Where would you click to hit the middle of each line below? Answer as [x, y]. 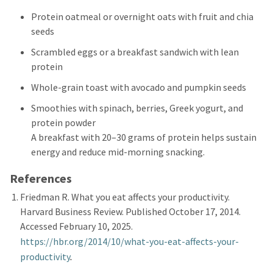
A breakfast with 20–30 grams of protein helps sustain [144, 137]
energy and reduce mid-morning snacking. [118, 152]
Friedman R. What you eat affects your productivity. [125, 197]
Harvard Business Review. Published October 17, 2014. [130, 211]
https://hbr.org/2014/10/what [83, 241]
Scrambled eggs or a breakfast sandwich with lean [135, 52]
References [41, 179]
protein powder [63, 122]
